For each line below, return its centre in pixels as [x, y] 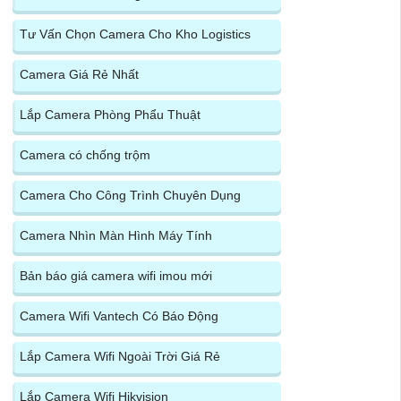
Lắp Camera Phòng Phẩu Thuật [110, 114]
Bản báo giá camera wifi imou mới [115, 275]
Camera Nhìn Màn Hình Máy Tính [115, 235]
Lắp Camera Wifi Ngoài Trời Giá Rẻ [119, 356]
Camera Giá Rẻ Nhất [79, 74]
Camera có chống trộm [85, 154]
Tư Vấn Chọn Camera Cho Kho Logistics [135, 34]
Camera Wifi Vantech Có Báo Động [119, 316]
